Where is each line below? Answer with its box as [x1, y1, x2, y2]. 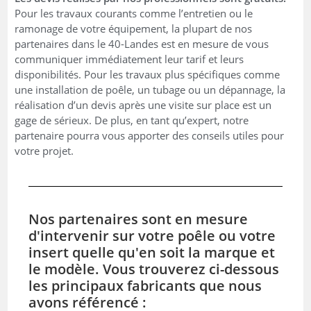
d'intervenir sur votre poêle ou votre [28, 226, 276, 245]
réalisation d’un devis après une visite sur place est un [15, 97, 272, 112]
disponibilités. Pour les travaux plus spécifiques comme [15, 67, 280, 81]
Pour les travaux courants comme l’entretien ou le [15, 6, 253, 20]
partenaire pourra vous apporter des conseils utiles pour [15, 128, 285, 142]
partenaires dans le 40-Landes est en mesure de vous [15, 36, 269, 51]
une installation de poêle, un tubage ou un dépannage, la [15, 82, 286, 96]
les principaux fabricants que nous [28, 276, 262, 295]
